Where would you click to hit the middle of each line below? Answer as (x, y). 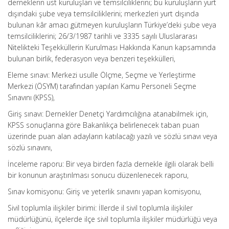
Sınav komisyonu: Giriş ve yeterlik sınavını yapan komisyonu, (105, 191)
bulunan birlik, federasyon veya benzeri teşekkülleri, (91, 59)
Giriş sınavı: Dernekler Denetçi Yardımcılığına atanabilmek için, (108, 114)
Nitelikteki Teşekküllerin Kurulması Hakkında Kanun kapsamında (112, 47)
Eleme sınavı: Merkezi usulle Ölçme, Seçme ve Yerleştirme (102, 75)
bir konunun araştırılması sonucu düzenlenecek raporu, (98, 175)
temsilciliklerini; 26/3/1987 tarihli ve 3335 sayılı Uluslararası (102, 36)
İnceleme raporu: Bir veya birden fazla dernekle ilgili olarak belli (111, 164)
